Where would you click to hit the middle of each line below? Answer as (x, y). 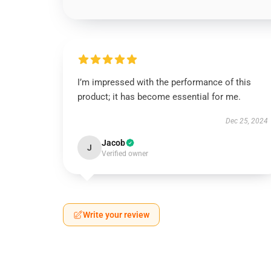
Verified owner (125, 154)
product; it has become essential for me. (159, 97)
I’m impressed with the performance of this (164, 82)
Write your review (116, 215)
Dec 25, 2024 (247, 121)
